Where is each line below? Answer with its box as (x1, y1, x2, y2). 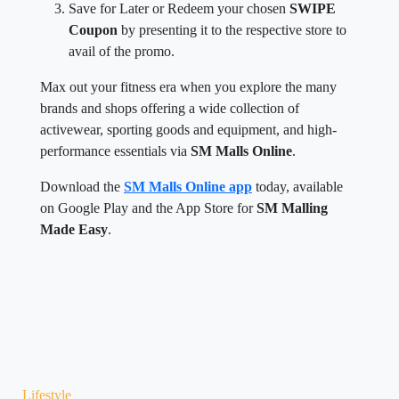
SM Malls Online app (124, 178, 252, 194)
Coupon (69, 21, 121, 37)
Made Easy (40, 221, 108, 237)
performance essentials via (40, 142, 191, 159)
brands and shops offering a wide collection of (40, 100, 299, 116)
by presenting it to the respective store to (121, 21, 346, 37)
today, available (252, 178, 343, 194)
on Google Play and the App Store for (40, 199, 256, 216)
